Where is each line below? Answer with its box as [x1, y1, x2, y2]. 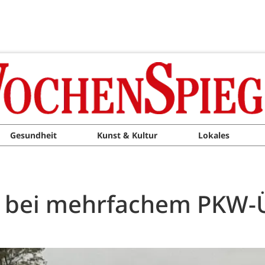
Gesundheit [9, 130, 57, 141]
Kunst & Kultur [97, 130, 158, 141]
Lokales [198, 130, 230, 141]
